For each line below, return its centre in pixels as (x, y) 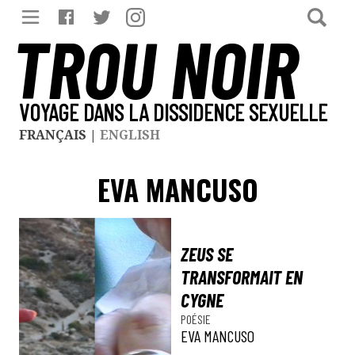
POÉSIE (196, 319)
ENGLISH (130, 135)
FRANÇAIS (53, 135)
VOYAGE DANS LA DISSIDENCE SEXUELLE (173, 112)
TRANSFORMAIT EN (242, 277)
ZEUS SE (207, 254)
